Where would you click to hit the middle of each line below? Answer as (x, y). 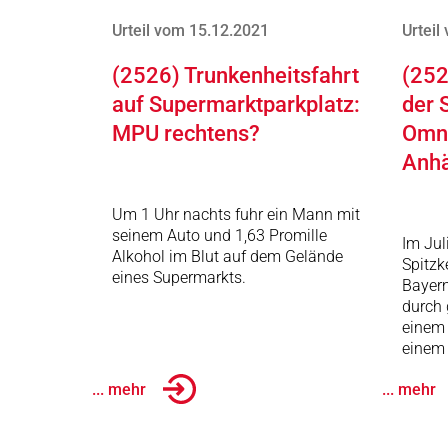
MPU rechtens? (186, 133)
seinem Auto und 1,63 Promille (219, 235)
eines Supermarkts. (179, 277)
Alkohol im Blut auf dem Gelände (227, 256)
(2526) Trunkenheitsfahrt (235, 75)
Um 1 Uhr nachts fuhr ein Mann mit (236, 214)
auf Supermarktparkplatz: (236, 104)
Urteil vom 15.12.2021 (190, 30)
